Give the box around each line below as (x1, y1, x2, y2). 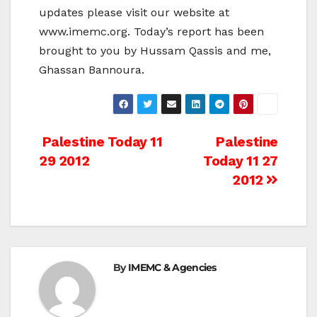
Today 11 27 (203, 153, 278, 170)
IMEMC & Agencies (127, 261, 217, 275)
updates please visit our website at (39, 6, 229, 20)
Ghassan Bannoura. (39, 63, 144, 77)
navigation (38, 162, 154, 190)
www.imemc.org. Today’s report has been (39, 25, 264, 39)
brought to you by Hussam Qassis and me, (39, 44, 271, 58)
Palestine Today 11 (39, 134, 163, 151)
